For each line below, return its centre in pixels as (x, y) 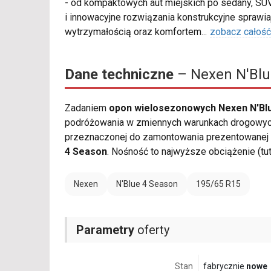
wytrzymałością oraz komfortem (133, 32)
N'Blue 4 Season (147, 184)
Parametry (105, 230)
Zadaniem (87, 108)
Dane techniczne (119, 75)
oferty (152, 230)
